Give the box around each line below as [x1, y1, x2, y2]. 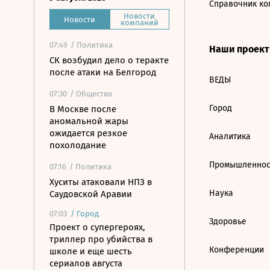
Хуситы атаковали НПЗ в [49, 177, 152, 187]
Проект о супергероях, [49, 222, 145, 233]
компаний [120, 18, 159, 27]
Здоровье [209, 216, 246, 227]
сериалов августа [49, 258, 122, 269]
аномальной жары [49, 116, 128, 127]
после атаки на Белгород [49, 67, 156, 78]
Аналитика [209, 131, 251, 142]
